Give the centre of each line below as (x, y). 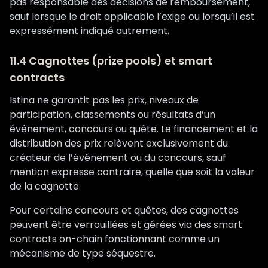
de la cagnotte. (45, 186)
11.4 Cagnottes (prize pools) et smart (111, 61)
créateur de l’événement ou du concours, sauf (118, 158)
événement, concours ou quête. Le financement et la (134, 129)
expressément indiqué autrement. (89, 31)
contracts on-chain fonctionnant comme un (115, 239)
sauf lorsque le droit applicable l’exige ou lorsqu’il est (132, 16)
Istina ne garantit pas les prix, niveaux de (104, 100)
